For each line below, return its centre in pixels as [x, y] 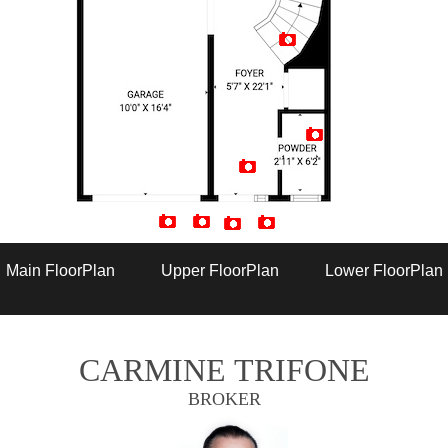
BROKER [224, 399]
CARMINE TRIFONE [224, 370]
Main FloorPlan [60, 270]
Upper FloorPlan [219, 270]
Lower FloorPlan [383, 270]
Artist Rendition [214, 237]
